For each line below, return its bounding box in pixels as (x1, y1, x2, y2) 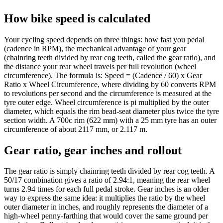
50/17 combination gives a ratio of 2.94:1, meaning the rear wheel (4, 176, 210, 185)
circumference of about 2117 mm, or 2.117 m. (4, 124, 147, 133)
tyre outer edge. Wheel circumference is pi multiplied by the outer (4, 98, 209, 107)
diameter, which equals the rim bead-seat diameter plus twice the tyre (4, 107, 219, 115)
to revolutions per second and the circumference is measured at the (4, 89, 212, 98)
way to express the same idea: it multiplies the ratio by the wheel (4, 194, 205, 203)
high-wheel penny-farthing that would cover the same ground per (4, 212, 208, 221)
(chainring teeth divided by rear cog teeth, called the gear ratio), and (4, 53, 216, 62)
